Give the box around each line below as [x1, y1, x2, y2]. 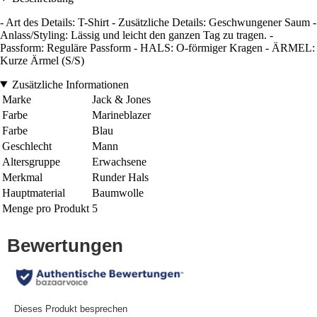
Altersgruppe [2, 155, 60, 168]
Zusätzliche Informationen [11, 78, 129, 91]
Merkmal [2, 171, 42, 183]
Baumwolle [92, 186, 144, 199]
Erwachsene [92, 155, 146, 168]
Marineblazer [92, 108, 151, 121]
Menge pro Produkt [2, 202, 89, 214]
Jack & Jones [92, 93, 151, 105]
